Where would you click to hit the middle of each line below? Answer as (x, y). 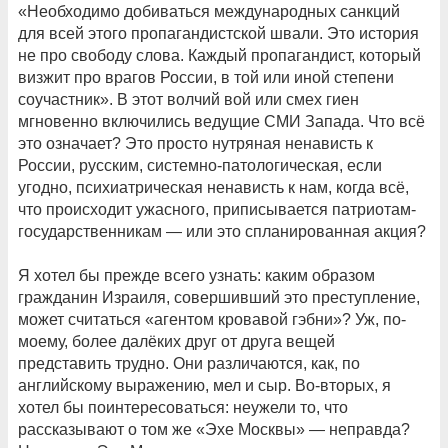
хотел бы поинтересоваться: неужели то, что (183, 408)
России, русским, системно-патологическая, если (200, 166)
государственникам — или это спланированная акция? (222, 232)
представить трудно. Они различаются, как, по (189, 364)
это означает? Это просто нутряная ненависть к (195, 144)
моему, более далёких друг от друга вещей (176, 342)
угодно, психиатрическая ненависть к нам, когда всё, (213, 188)
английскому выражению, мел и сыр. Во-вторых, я (204, 386)
